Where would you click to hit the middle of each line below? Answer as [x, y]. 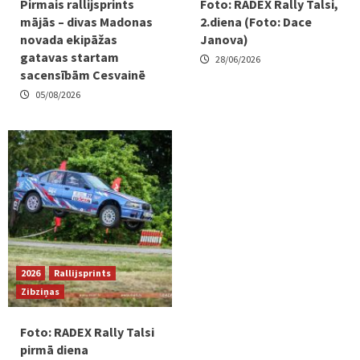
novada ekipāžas [69, 39]
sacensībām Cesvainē [83, 74]
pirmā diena [54, 349]
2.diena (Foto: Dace [256, 21]
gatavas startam [70, 57]
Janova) [224, 39]
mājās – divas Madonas [86, 21]
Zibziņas [40, 291]
